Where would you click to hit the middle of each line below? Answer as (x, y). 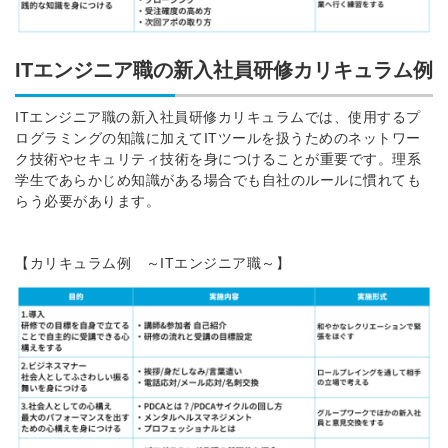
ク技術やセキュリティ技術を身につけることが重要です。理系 (218, 159)
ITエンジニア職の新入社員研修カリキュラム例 (224, 70)
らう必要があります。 (87, 201)
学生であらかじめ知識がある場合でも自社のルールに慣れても (218, 180)
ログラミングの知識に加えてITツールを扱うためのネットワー (218, 138)
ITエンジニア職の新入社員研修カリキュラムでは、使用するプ (218, 117)
